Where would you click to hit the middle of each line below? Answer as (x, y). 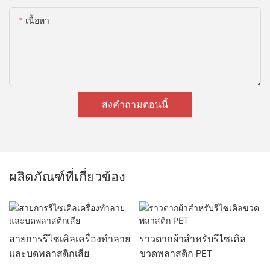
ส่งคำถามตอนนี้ (135, 104)
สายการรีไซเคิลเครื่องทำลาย (70, 239)
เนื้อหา (37, 20)
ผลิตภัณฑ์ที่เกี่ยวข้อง (67, 177)
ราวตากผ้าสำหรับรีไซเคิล (192, 239)
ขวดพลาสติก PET (175, 254)
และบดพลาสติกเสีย (49, 254)
